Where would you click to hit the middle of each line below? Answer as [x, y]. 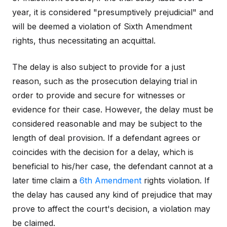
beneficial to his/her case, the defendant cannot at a [112, 166]
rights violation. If [176, 181]
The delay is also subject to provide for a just [99, 67]
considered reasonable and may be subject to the [107, 124]
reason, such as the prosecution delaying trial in [105, 81]
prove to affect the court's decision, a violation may [111, 209]
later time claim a [46, 181]
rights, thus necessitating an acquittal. [84, 41]
